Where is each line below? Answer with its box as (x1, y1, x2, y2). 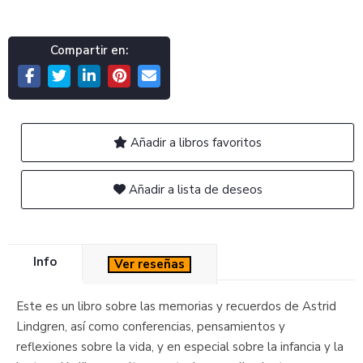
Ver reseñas (114, 256, 185, 272)
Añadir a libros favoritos (127, 135, 262, 151)
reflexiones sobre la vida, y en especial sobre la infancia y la (16, 339, 344, 355)
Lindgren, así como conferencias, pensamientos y (16, 318, 285, 335)
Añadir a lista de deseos (125, 181, 263, 198)
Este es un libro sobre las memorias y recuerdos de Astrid (16, 298, 336, 314)
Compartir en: (50, 42, 128, 58)
